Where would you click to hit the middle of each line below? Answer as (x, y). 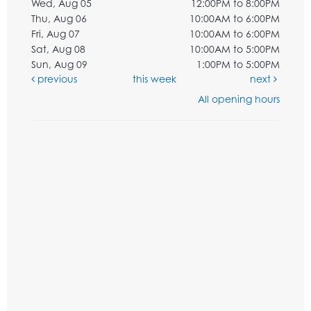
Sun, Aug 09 (59, 64)
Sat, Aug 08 (58, 49)
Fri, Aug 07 (56, 33)
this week (154, 78)
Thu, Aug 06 (59, 18)
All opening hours (239, 99)
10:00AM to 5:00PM (235, 49)
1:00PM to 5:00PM (238, 64)
